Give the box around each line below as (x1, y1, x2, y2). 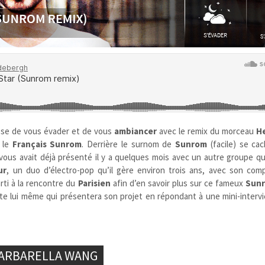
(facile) (210, 138, 236, 150)
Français (12, 138, 47, 150)
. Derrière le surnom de (82, 138, 176, 150)
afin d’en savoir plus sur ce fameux (110, 177, 245, 189)
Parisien (77, 177, 111, 189)
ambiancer (114, 125, 157, 137)
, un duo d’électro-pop (7, 164, 94, 176)
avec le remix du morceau (157, 125, 257, 137)
